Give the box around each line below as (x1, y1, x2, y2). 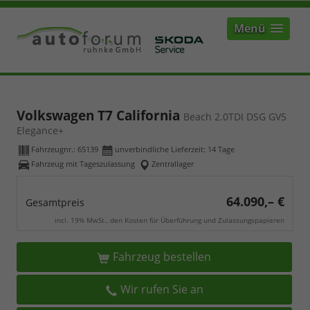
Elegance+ (17, 124, 64, 137)
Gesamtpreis (26, 196, 84, 209)
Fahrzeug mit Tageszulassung (31, 158, 135, 170)
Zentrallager (152, 158, 194, 170)
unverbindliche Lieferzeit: (115, 144, 208, 155)
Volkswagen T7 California (17, 107, 183, 125)
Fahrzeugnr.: (31, 144, 77, 155)
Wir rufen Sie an (120, 282, 203, 297)
